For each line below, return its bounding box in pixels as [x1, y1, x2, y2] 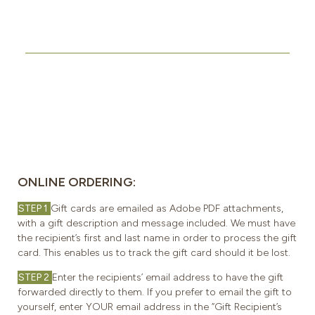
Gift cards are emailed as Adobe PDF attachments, [51, 202, 283, 214]
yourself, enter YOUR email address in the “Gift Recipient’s [18, 301, 282, 314]
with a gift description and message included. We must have [18, 217, 295, 229]
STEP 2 [18, 271, 51, 284]
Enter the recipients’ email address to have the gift [52, 271, 283, 284]
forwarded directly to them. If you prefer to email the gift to [18, 286, 292, 299]
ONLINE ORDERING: [18, 174, 136, 190]
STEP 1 [18, 202, 50, 214]
